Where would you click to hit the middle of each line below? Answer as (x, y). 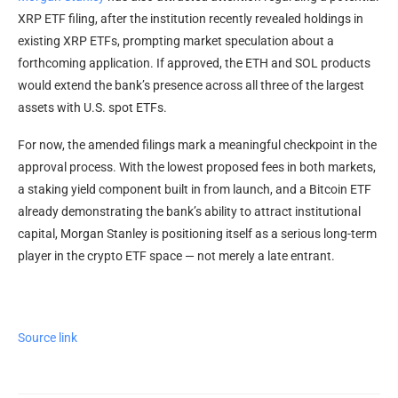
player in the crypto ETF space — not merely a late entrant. (176, 256)
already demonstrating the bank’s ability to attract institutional (189, 212)
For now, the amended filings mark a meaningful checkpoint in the (197, 145)
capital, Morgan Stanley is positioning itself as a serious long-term (197, 234)
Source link (48, 338)
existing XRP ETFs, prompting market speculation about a (176, 41)
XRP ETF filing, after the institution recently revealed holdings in (191, 19)
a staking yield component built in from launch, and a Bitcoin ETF (195, 190)
